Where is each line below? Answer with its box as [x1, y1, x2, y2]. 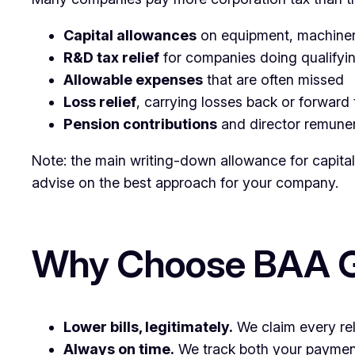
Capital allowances [63, 26, 197, 44]
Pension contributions [63, 115, 217, 132]
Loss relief [63, 93, 136, 110]
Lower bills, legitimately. [63, 319, 233, 336]
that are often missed [203, 71, 344, 88]
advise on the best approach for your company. [32, 174, 338, 191]
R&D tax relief [63, 48, 159, 66]
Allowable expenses [63, 71, 203, 88]
